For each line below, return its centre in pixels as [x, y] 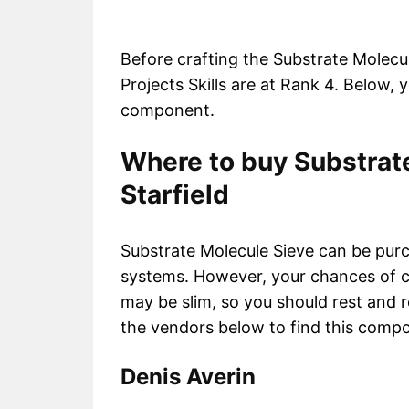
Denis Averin [188, 377]
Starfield [175, 195]
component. [168, 110]
